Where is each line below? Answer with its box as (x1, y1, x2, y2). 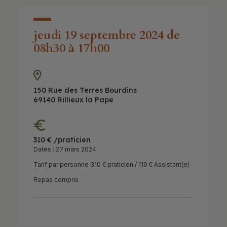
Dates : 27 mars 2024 (33, 145, 96, 153)
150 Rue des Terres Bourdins (33, 86, 137, 95)
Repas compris (33, 176, 79, 183)
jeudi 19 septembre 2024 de (33, 27, 180, 44)
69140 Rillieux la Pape (33, 95, 113, 104)
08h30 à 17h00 (33, 40, 109, 57)
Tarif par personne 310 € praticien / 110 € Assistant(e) (33, 161, 190, 168)
